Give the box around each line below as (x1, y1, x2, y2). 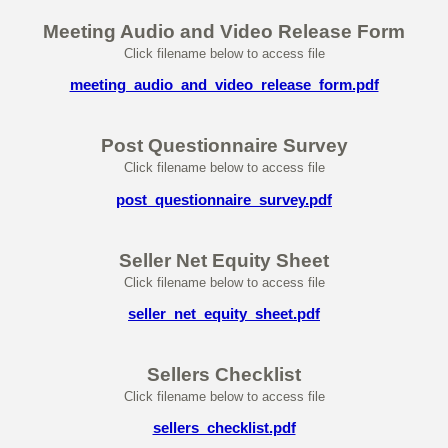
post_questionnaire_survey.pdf (116, 190, 332, 208)
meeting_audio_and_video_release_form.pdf (69, 76, 379, 94)
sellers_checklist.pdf (152, 419, 296, 437)
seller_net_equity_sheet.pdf (128, 304, 320, 322)
